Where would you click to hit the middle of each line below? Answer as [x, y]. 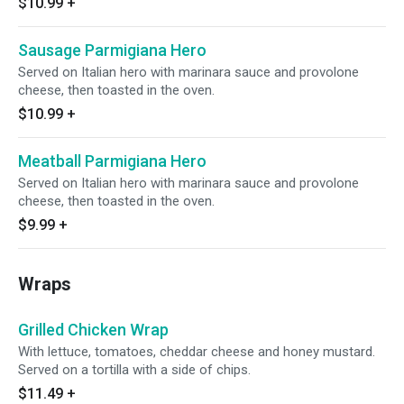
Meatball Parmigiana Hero [112, 161]
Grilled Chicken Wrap [93, 330]
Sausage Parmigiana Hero [112, 50]
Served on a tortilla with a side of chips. [134, 370]
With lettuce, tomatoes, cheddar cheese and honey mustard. [197, 352]
